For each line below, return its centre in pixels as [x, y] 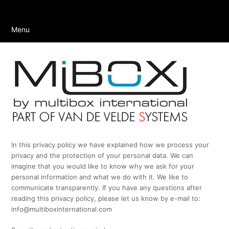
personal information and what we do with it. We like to [100, 177]
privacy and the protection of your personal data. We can [102, 155]
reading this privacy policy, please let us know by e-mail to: [106, 198]
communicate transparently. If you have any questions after [107, 187]
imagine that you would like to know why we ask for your [103, 166]
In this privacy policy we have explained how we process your [110, 144]
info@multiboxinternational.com [62, 209]
